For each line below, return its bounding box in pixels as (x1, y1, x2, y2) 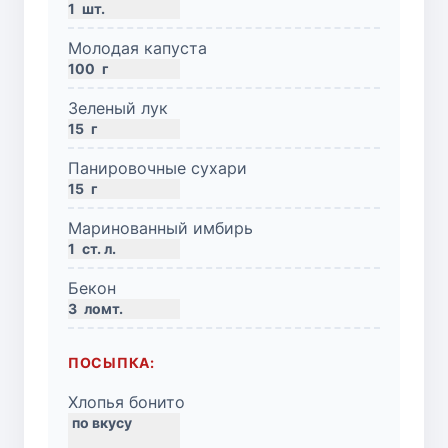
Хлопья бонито (68, 391, 185, 412)
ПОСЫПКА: (68, 353, 155, 371)
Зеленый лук (68, 97, 168, 118)
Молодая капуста (68, 37, 207, 58)
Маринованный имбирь (68, 217, 253, 238)
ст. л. (82, 239, 116, 257)
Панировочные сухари (68, 157, 247, 178)
